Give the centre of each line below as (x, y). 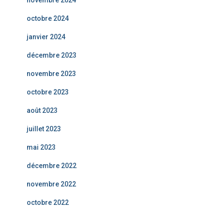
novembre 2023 (51, 74)
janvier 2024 (46, 37)
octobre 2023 (48, 92)
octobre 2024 (48, 18)
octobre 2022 (48, 202)
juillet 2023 (44, 129)
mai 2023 (41, 147)
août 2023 (42, 110)
